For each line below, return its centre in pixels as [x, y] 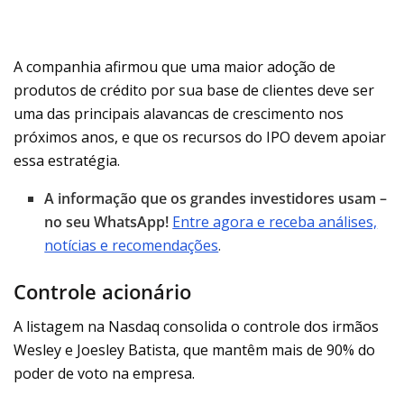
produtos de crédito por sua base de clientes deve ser [194, 90]
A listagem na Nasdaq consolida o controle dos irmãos [196, 327]
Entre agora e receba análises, [275, 221]
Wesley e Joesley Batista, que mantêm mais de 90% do [194, 350]
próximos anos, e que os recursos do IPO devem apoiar [200, 137]
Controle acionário [102, 291]
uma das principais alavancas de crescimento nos [179, 113]
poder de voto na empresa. [104, 374]
